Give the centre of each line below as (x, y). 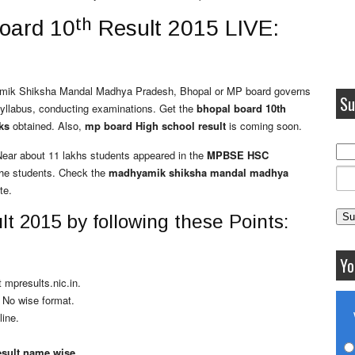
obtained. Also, (47, 126)
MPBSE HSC (238, 155)
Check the (84, 172)
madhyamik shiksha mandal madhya (198, 172)
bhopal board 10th (241, 108)
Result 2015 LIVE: (185, 28)
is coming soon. (264, 126)
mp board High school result (155, 126)
